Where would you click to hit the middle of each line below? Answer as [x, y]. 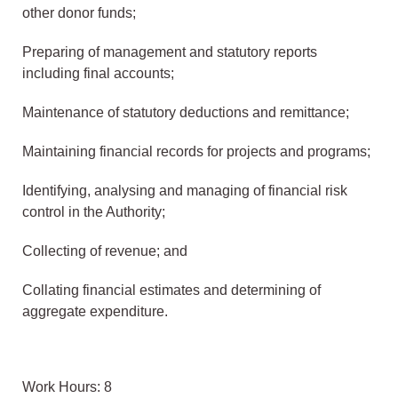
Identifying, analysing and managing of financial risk [185, 191]
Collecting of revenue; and [105, 251]
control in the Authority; [94, 212]
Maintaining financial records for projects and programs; [196, 152]
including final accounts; [98, 74]
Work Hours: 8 [67, 387]
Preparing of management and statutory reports [170, 52]
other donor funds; [79, 13]
